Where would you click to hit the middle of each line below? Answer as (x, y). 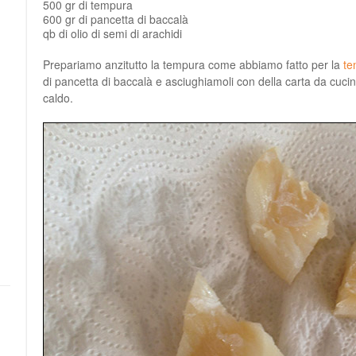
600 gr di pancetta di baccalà (116, 19)
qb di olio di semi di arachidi (112, 33)
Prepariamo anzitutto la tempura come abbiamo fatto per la (193, 64)
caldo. (58, 98)
